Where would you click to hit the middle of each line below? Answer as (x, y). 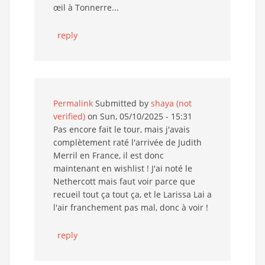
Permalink (73, 103)
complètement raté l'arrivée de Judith (127, 142)
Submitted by (122, 103)
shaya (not (171, 103)
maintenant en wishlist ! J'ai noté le (123, 168)
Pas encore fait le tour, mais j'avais (122, 129)
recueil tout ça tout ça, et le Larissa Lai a (132, 194)
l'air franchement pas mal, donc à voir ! (131, 207)
